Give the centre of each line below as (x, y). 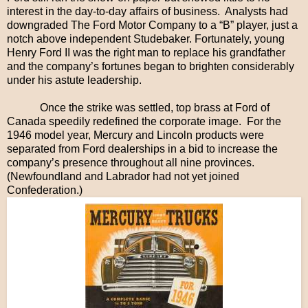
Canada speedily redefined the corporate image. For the (144, 121)
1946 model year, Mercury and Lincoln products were (135, 135)
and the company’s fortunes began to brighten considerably (151, 66)
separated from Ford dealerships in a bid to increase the (142, 148)
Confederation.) (45, 190)
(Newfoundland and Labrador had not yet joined (123, 176)
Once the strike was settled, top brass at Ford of (138, 107)
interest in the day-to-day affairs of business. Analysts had (147, 11)
